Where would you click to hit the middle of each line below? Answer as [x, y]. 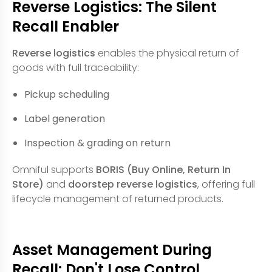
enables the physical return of [167, 53]
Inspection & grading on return [97, 143]
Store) [28, 184]
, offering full [226, 184]
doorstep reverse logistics [133, 184]
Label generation [65, 118]
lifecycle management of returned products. [118, 199]
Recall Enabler [66, 26]
